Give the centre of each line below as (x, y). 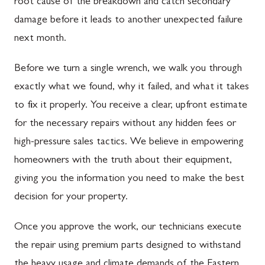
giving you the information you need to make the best (129, 179)
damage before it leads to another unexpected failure (128, 20)
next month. (40, 39)
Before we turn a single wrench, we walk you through (128, 69)
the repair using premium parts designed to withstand (127, 246)
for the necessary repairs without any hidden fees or (125, 124)
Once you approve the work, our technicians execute (128, 227)
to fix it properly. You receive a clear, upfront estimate (131, 106)
